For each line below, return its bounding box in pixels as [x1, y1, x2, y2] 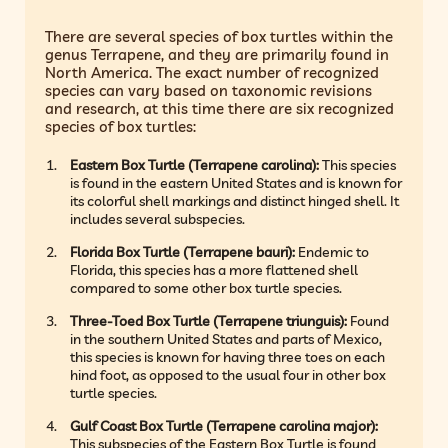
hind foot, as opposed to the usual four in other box [70, 365, 387, 384]
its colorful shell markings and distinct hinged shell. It [70, 191, 400, 210]
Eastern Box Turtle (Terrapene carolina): [70, 155, 320, 174]
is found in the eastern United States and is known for [70, 173, 403, 192]
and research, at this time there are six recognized [45, 98, 395, 118]
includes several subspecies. [70, 209, 246, 228]
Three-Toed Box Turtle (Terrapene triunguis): [70, 311, 348, 330]
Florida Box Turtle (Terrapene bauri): [70, 242, 296, 261]
